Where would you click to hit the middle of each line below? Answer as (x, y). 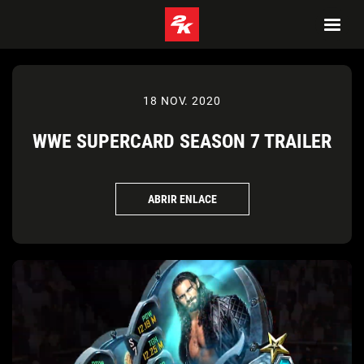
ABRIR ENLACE (182, 199)
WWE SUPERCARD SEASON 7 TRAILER (182, 141)
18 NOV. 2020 (182, 101)
